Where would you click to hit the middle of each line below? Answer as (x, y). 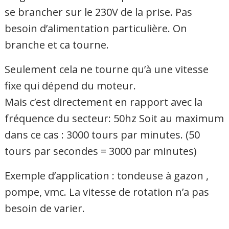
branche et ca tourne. (57, 44)
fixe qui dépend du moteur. (71, 85)
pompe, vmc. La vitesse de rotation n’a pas (107, 192)
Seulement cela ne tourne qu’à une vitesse (107, 69)
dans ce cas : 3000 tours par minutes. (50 (102, 134)
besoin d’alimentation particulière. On (96, 28)
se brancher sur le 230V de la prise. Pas (99, 12)
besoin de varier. (45, 208)
